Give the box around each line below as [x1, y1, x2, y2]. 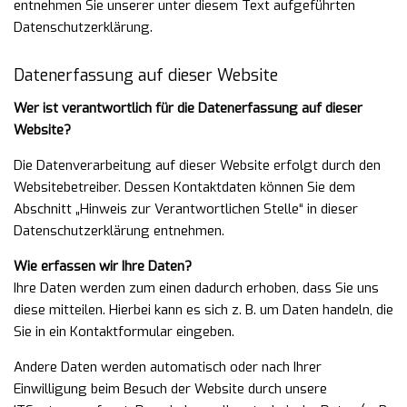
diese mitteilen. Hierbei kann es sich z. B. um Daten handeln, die [14, 301, 393, 319]
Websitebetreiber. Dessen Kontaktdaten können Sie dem [14, 178, 355, 196]
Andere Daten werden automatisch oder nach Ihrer [14, 358, 322, 376]
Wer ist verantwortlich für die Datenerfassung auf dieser [14, 99, 362, 117]
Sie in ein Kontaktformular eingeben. [14, 323, 234, 341]
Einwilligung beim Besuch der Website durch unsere [14, 380, 327, 398]
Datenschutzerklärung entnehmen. [14, 222, 224, 240]
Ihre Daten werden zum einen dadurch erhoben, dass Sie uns [14, 279, 379, 297]
